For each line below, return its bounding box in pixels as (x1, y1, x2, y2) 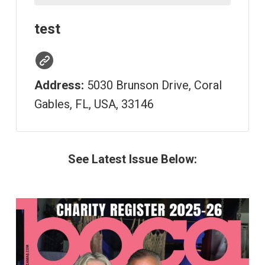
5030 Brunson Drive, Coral (86, 78, 222, 93)
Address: (34, 78, 84, 93)
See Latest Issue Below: (67, 152, 197, 167)
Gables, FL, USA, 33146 (34, 97, 154, 112)
